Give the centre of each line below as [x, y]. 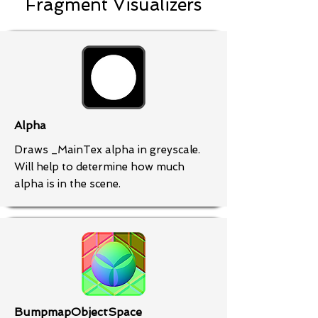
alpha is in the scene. [67, 184]
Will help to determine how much [99, 167]
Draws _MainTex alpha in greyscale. [107, 150]
